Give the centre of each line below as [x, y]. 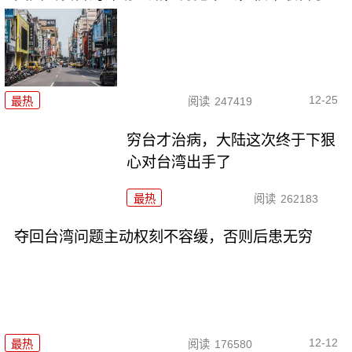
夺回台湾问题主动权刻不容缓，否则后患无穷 [163, 237]
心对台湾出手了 [179, 162]
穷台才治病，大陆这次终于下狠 [231, 140]
